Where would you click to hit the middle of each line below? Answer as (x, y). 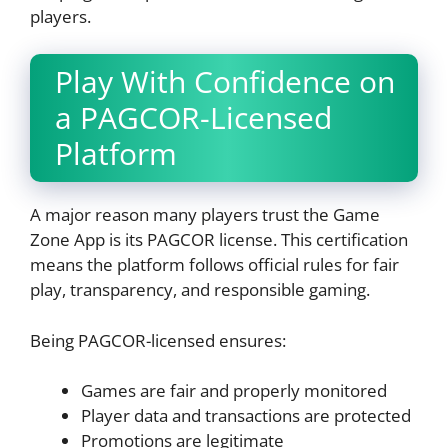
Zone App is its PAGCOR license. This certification (219, 240)
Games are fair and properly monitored (234, 391)
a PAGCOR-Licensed (193, 118)
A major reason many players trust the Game (205, 215)
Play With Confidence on (225, 82)
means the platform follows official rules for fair (214, 265)
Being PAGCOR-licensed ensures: (158, 340)
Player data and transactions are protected (246, 416)
